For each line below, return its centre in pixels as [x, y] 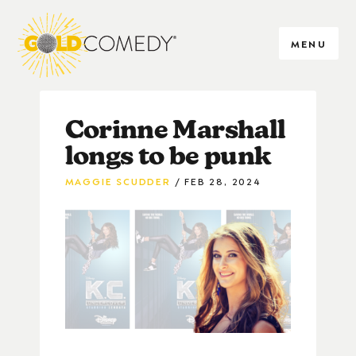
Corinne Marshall [175, 130]
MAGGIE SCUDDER [118, 180]
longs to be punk [168, 156]
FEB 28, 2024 [222, 180]
